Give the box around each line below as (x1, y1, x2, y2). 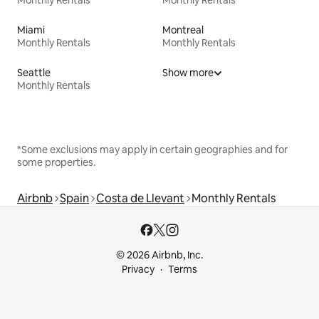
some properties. (17, 155, 95, 169)
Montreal (162, 23, 204, 36)
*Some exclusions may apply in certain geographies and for (17, 142, 288, 156)
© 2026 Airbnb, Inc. (116, 249, 203, 261)
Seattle (17, 66, 51, 79)
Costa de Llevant (96, 190, 184, 206)
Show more (162, 66, 214, 79)
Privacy (122, 263, 155, 276)
